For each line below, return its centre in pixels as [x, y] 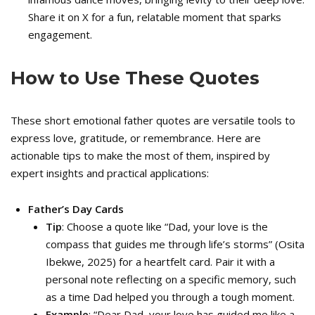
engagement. [60, 34]
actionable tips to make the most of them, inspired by [140, 155]
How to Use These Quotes [135, 78]
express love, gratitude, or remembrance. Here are [136, 138]
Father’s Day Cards [76, 209]
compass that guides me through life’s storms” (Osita [175, 244]
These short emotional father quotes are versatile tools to [153, 120]
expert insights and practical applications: [110, 173]
